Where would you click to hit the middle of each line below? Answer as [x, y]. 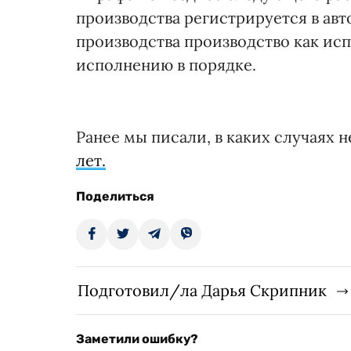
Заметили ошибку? [137, 339]
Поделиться [115, 197]
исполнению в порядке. [166, 65]
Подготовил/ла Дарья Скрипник [202, 291]
